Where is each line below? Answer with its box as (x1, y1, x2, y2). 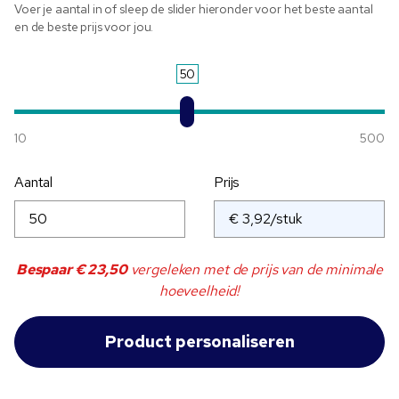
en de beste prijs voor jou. (14, 19, 154, 36)
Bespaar (15, 260, 75, 280)
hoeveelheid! (159, 281, 240, 301)
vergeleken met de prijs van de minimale (126, 260, 384, 280)
